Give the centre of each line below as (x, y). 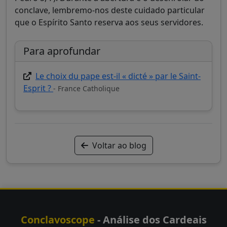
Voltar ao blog (119, 145)
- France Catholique (86, 88)
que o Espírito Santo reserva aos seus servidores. (109, 22)
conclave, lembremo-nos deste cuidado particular (110, 10)
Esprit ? (38, 88)
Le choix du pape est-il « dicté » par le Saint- (118, 76)
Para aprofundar (62, 51)
